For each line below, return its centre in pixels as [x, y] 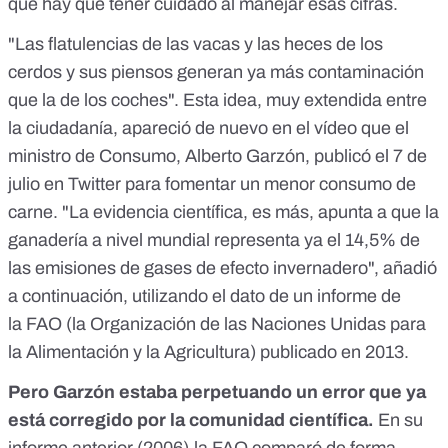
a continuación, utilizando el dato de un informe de [204, 296]
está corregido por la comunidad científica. [193, 420]
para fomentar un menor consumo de [268, 184]
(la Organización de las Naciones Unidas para [244, 324]
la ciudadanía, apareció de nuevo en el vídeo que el [208, 128]
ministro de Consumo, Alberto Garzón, [159, 156]
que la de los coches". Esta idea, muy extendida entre [217, 100]
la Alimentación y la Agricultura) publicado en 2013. [208, 352]
